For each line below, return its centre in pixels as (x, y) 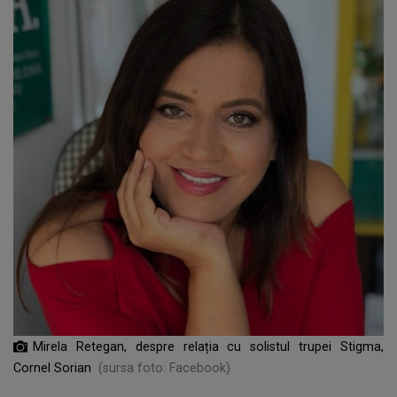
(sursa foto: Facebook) (164, 367)
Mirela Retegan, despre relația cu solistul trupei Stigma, (208, 346)
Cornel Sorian (52, 367)
